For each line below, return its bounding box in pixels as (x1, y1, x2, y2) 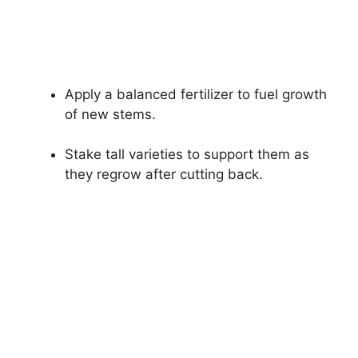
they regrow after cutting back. (65, 166, 263, 183)
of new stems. (65, 105, 156, 122)
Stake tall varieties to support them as (65, 146, 309, 163)
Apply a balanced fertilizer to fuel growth (65, 86, 327, 102)
